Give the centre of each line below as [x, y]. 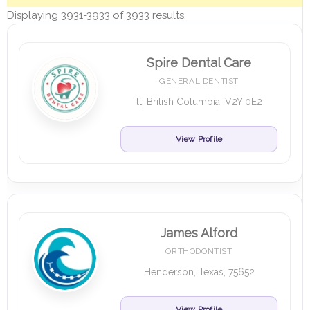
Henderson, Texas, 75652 [199, 272]
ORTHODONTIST [199, 251]
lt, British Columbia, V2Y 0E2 [199, 102]
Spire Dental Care [199, 63]
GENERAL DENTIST [199, 81]
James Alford [199, 233]
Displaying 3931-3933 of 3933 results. [97, 15]
